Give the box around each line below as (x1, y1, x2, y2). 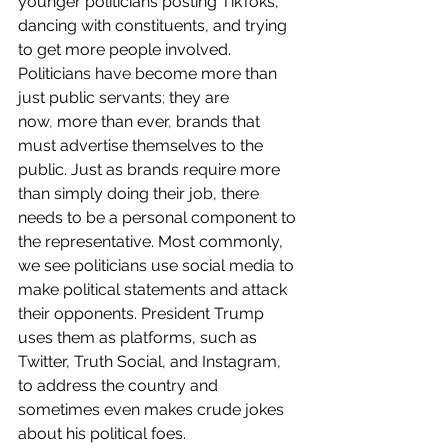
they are (165, 88, 233, 108)
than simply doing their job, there (18, 184, 263, 204)
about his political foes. (18, 424, 190, 444)
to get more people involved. (18, 40, 235, 60)
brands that (172, 112, 264, 132)
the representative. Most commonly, (18, 232, 287, 252)
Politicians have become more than (18, 64, 281, 84)
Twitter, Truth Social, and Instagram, (18, 352, 285, 372)
